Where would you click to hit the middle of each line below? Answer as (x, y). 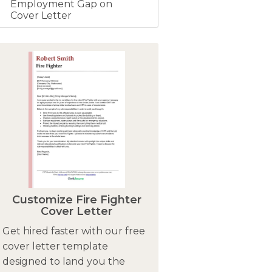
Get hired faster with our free (73, 231)
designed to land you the (63, 261)
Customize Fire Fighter (76, 199)
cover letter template (55, 246)
